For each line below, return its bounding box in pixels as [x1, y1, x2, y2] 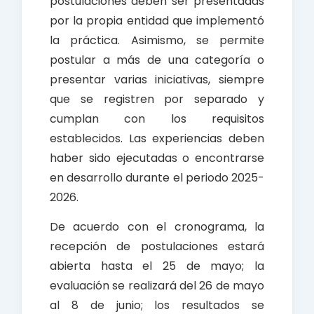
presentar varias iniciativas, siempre [50, 71, 264, 88]
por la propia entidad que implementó [50, 13, 264, 29]
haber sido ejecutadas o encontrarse [50, 150, 264, 167]
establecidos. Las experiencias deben [50, 130, 264, 147]
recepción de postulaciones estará [50, 238, 264, 255]
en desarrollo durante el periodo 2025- [50, 170, 264, 186]
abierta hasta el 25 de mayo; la [50, 258, 264, 275]
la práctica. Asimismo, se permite [50, 32, 264, 49]
